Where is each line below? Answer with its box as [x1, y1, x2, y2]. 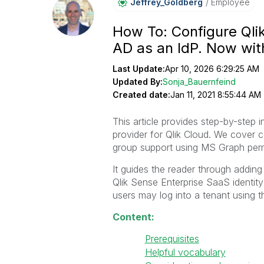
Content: [112, 211, 154, 223]
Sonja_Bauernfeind [162, 77, 236, 87]
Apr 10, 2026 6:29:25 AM [164, 64, 259, 74]
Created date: [112, 90, 170, 100]
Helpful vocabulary [144, 246, 226, 258]
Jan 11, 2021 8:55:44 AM [170, 90, 261, 100]
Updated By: [112, 77, 163, 87]
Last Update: [112, 64, 165, 74]
